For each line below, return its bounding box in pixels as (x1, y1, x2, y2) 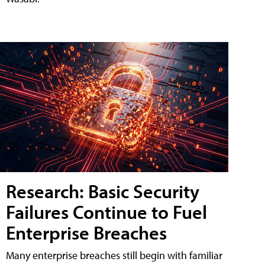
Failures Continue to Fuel (6, 200, 207, 224)
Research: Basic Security (6, 179, 199, 203)
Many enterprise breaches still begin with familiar (6, 248, 222, 263)
